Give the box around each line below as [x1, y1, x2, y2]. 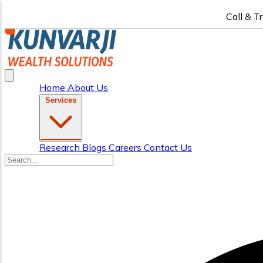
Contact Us [144, 141, 192, 153]
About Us [68, 82, 108, 93]
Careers [109, 141, 144, 153]
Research [39, 141, 82, 153]
